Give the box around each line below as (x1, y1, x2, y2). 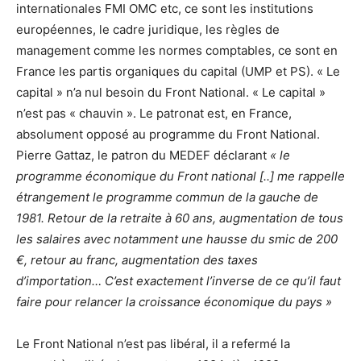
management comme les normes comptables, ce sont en (16, 42, 338, 58)
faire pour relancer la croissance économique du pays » (16, 293, 332, 309)
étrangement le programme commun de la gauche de (16, 189, 318, 205)
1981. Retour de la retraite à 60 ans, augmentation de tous (16, 210, 343, 226)
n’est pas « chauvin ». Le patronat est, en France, (16, 105, 292, 121)
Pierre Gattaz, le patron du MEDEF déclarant (16, 147, 270, 163)
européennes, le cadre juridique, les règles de (16, 21, 280, 37)
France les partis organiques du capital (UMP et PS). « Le (16, 63, 340, 79)
